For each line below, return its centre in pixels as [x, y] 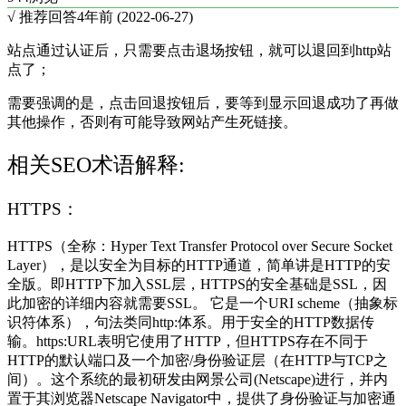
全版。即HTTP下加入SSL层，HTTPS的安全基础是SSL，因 [197, 285]
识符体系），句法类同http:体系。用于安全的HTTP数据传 [191, 323]
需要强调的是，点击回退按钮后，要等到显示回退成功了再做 [203, 102]
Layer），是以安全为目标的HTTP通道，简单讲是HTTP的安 [199, 266]
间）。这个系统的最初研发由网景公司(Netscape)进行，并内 [198, 380]
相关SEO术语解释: [96, 164]
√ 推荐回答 [42, 16]
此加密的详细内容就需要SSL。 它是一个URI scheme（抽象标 [203, 304]
